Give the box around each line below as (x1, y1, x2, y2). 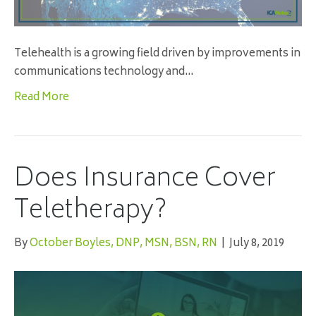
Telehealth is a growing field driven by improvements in (14, 44, 300, 64)
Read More (14, 88, 69, 108)
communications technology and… (14, 63, 193, 83)
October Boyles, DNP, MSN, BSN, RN (30, 234, 217, 254)
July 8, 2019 (229, 234, 284, 254)
